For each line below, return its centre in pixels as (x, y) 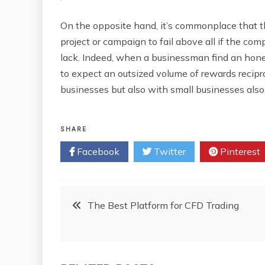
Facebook (97, 151)
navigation (112, 239)
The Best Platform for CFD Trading (163, 205)
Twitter (169, 151)
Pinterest (239, 151)
